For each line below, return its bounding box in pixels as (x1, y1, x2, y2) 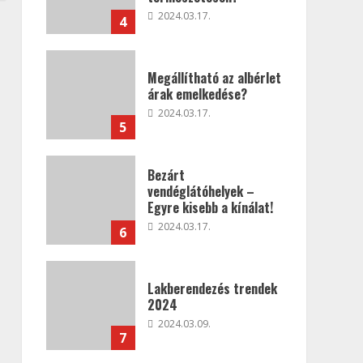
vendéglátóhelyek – (147, 181, 254, 201)
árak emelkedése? (147, 83, 247, 104)
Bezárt (147, 164, 185, 185)
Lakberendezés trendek (147, 278, 277, 298)
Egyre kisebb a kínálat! (147, 197, 273, 217)
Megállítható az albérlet (147, 67, 281, 88)
